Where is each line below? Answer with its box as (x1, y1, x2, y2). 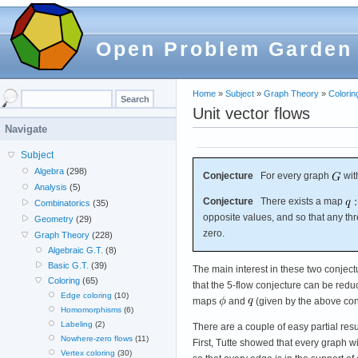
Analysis (34, 182, 68, 192)
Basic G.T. (47, 261, 89, 270)
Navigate (5, 123, 47, 135)
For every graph (253, 169, 332, 181)
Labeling (60, 320, 93, 328)
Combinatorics (34, 198, 91, 208)
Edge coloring (60, 291, 112, 300)
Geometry (34, 214, 74, 224)
